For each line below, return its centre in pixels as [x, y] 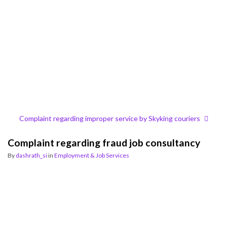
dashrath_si [31, 155]
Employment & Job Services [92, 155]
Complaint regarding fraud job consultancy [104, 143]
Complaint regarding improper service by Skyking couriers [109, 118]
